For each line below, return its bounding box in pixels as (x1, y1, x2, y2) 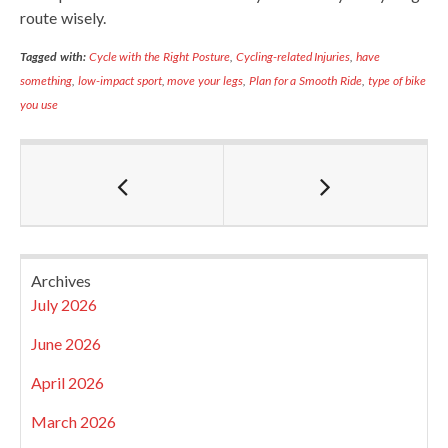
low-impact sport (77, 73, 162, 88)
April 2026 (31, 373, 104, 392)
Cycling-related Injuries (235, 49, 351, 64)
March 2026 (31, 412, 116, 431)
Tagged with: (20, 49, 86, 64)
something (20, 73, 72, 88)
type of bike (367, 73, 427, 88)
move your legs (167, 73, 244, 88)
